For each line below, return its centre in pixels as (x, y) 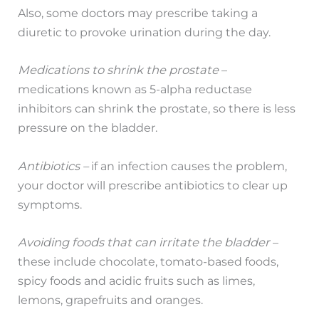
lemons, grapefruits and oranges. (111, 299)
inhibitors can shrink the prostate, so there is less (157, 109)
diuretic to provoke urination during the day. (145, 32)
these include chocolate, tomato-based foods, (148, 261)
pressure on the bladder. (88, 128)
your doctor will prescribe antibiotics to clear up (153, 185)
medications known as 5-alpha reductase (135, 89)
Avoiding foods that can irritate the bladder (144, 242)
